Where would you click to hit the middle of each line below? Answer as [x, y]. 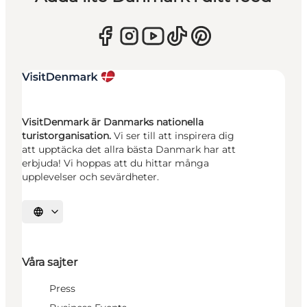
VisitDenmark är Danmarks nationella [113, 122]
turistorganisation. [68, 136]
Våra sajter [50, 262]
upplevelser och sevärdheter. [90, 177]
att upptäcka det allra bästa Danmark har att [129, 150]
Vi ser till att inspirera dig [174, 136]
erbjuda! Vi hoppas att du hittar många [115, 163]
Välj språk [57, 216]
